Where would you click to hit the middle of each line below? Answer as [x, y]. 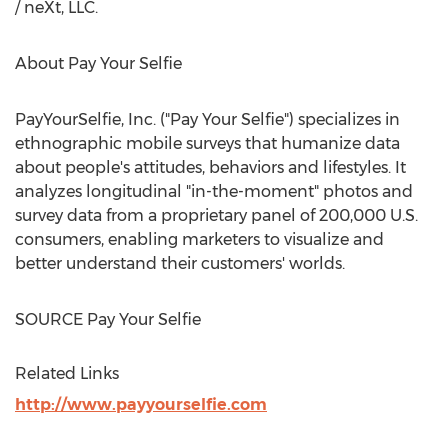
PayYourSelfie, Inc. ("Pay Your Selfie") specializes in [207, 119]
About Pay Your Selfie [98, 63]
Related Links [67, 373]
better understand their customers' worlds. [180, 263]
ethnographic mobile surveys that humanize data [207, 143]
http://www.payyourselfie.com [141, 404]
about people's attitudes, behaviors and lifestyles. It [210, 167]
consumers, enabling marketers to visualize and [199, 239]
